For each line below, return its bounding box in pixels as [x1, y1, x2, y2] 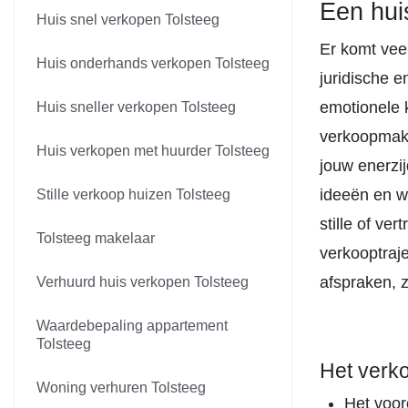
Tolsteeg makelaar [36, 230, 155, 246]
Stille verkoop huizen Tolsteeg [36, 187, 230, 202]
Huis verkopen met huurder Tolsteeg [36, 143, 270, 158]
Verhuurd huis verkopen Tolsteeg [36, 274, 249, 290]
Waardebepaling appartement [36, 318, 228, 333]
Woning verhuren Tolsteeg [36, 380, 206, 395]
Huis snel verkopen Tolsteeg [36, 12, 219, 27]
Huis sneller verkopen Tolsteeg [36, 99, 236, 115]
